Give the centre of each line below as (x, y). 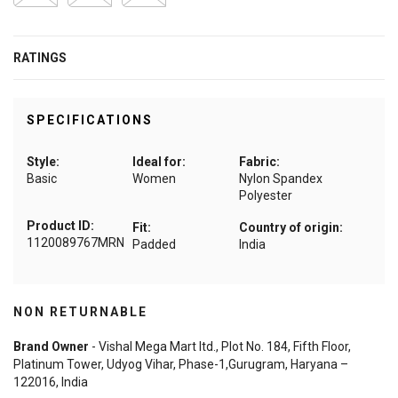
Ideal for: (159, 162)
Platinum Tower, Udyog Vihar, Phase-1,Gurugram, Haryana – (181, 365)
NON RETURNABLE (80, 312)
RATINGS (40, 58)
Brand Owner (51, 347)
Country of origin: (291, 228)
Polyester (265, 196)
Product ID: (60, 226)
